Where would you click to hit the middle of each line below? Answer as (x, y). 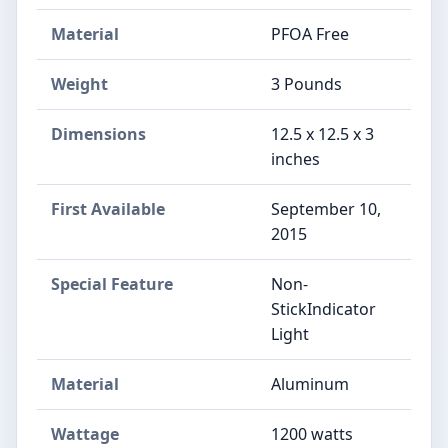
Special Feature (112, 283)
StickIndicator (323, 308)
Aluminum (310, 383)
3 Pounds (306, 83)
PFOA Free (310, 33)
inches (295, 158)
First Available (108, 208)
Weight (79, 83)
